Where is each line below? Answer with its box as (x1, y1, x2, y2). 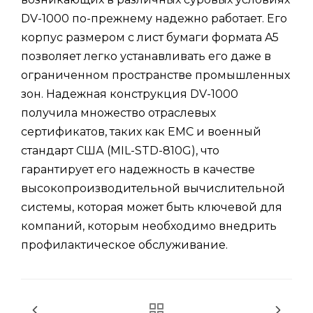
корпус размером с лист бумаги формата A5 (21, 31, 279, 45)
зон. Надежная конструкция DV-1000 (21, 87, 238, 101)
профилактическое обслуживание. (21, 238, 228, 252)
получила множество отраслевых (21, 106, 216, 120)
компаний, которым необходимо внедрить (21, 219, 277, 233)
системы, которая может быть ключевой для (21, 201, 282, 214)
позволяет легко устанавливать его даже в (21, 50, 271, 64)
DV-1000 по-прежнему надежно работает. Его (21, 12, 287, 26)
